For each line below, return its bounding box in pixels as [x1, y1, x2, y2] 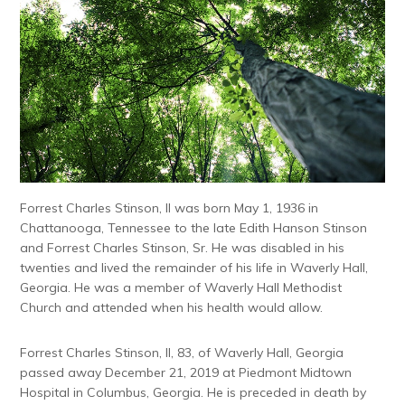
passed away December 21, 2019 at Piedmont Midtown [20, 364, 353, 381]
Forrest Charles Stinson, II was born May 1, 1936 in [20, 200, 319, 217]
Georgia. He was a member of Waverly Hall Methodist [20, 279, 343, 297]
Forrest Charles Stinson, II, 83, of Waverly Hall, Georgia [20, 344, 344, 362]
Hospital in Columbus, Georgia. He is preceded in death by [20, 384, 367, 401]
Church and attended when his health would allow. [20, 299, 324, 316]
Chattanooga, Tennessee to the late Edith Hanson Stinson [20, 220, 368, 237]
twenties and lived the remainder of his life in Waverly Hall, [20, 259, 369, 277]
